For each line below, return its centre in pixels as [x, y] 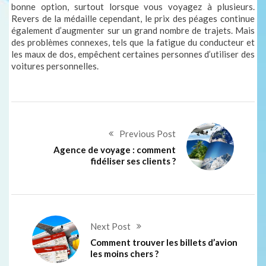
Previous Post [147, 134]
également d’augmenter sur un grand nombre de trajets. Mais [133, 31]
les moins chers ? [125, 254]
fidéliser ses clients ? [133, 161]
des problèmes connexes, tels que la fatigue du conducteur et [133, 42]
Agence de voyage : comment [114, 150]
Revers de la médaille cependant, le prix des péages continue [133, 19]
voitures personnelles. [55, 66]
